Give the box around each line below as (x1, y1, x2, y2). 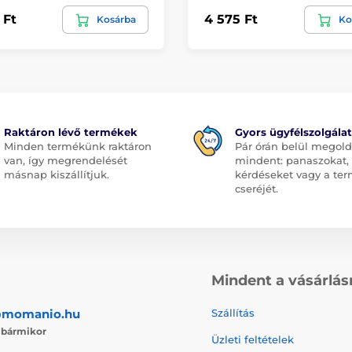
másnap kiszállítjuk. (3, 167, 109, 181)
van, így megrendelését (3, 153, 127, 167)
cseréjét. (235, 181, 278, 195)
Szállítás (211, 306, 255, 319)
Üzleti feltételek (211, 332, 294, 346)
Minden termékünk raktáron (3, 139, 152, 152)
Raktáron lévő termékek (3, 125, 137, 138)
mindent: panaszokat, (235, 153, 349, 167)
